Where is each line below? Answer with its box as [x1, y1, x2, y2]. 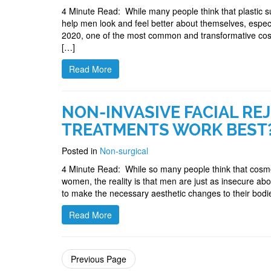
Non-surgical [100, 145, 148, 157]
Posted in [62, 145, 100, 157]
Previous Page [71, 253, 126, 265]
